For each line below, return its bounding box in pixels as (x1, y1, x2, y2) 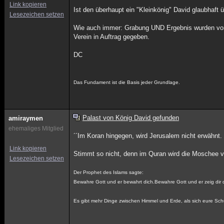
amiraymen (8, 114, 43, 122)
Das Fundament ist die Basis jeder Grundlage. (73, 79, 180, 85)
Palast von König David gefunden (82, 114, 179, 121)
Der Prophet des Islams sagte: (73, 169, 144, 175)
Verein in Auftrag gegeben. (73, 33, 150, 40)
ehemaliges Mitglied (8, 125, 63, 132)
